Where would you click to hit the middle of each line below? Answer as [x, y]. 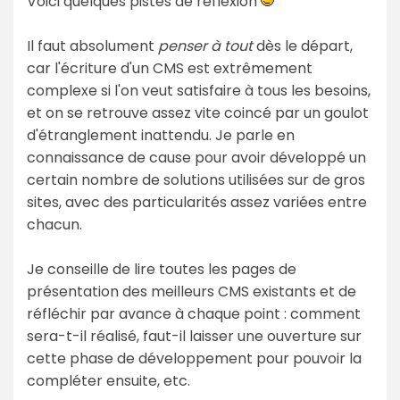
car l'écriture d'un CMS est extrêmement [170, 68]
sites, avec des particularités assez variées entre [197, 202]
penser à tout [205, 46]
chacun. [54, 224]
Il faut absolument [92, 46]
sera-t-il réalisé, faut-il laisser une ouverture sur [194, 336]
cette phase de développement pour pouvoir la [194, 358]
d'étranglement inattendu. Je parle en [161, 135]
